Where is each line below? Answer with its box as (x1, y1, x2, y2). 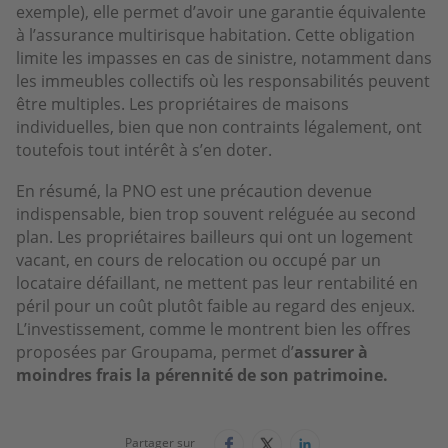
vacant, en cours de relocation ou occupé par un (16, 248, 381, 271)
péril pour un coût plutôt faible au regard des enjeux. (16, 294, 415, 317)
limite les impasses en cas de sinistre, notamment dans (16, 46, 432, 69)
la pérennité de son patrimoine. (136, 363, 388, 386)
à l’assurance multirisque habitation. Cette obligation (16, 23, 415, 46)
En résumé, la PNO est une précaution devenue (16, 179, 372, 202)
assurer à (294, 340, 368, 363)
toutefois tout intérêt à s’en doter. (16, 138, 272, 161)
